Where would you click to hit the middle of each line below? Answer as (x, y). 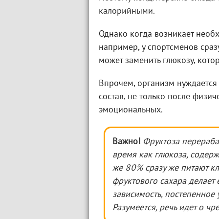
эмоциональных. (131, 110)
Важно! (126, 142)
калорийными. (127, 11)
